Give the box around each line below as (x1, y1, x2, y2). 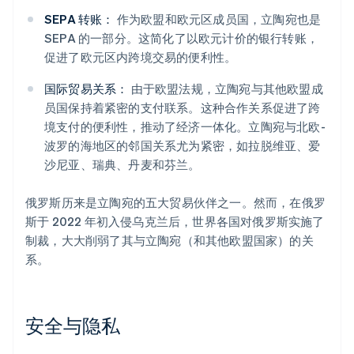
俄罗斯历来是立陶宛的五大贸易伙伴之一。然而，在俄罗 (25, 194, 326, 211)
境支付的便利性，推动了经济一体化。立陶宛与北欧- (44, 119, 326, 135)
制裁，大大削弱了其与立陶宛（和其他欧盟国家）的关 (25, 232, 314, 249)
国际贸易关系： (44, 81, 129, 97)
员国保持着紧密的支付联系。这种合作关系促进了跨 (44, 100, 321, 116)
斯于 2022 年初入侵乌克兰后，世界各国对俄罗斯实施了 (25, 213, 325, 230)
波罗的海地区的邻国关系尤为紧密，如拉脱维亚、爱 (44, 137, 321, 154)
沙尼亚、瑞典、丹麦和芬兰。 (44, 156, 201, 173)
